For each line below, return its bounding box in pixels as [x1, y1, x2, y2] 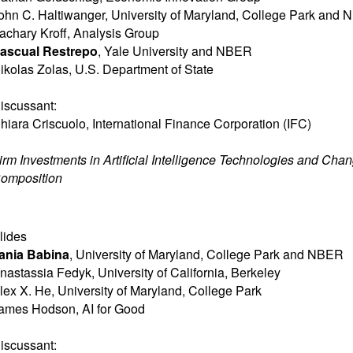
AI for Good [82, 299, 145, 318]
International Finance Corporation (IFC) [92, 114, 311, 132]
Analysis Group [73, 24, 159, 42]
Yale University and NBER [104, 42, 252, 60]
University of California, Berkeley [98, 263, 281, 281]
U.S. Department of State [75, 60, 214, 78]
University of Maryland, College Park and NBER [76, 245, 344, 263]
